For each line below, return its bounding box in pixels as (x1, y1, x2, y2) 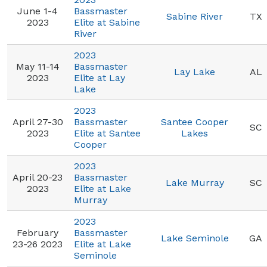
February (17, 227, 58, 238)
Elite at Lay (74, 72, 125, 83)
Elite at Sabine (74, 17, 140, 28)
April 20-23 (13, 172, 63, 183)
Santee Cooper (161, 116, 228, 128)
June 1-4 (17, 5, 58, 17)
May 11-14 (15, 61, 60, 72)
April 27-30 (12, 116, 63, 128)
